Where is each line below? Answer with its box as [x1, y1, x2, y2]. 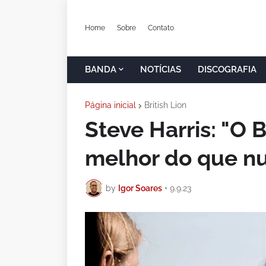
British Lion [144, 100, 186, 110]
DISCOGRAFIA [198, 64, 256, 75]
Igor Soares [118, 183, 162, 193]
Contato [148, 23, 174, 32]
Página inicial [85, 100, 136, 110]
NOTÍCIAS [140, 64, 181, 75]
